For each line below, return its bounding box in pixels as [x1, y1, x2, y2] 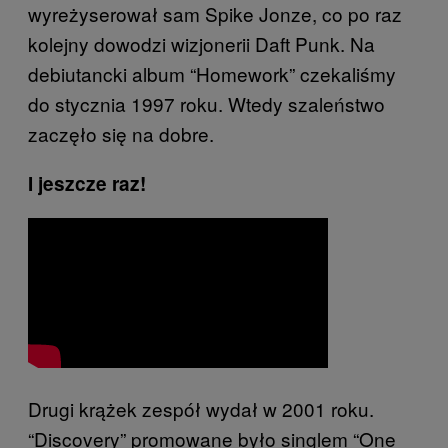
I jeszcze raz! [28, 170, 146, 197]
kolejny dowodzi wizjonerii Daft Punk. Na [28, 30, 375, 57]
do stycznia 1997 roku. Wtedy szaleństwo [28, 90, 385, 117]
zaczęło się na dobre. [28, 120, 214, 147]
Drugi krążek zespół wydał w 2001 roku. [28, 395, 374, 422]
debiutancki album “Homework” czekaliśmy [28, 60, 396, 87]
